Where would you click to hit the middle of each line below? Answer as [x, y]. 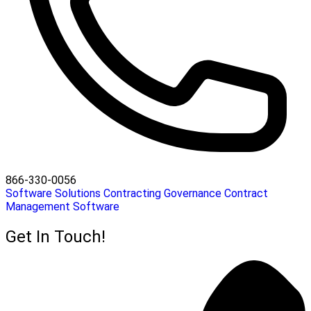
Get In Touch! [56, 236]
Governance [193, 194]
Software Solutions [53, 194]
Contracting [132, 194]
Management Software [62, 207]
